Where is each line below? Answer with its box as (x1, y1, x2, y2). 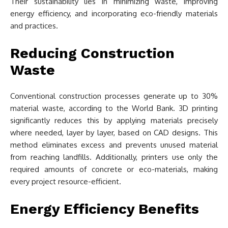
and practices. (10, 21, 58, 31)
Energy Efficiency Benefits (10, 201, 199, 217)
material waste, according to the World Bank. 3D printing (10, 103, 218, 113)
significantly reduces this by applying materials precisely (10, 116, 218, 125)
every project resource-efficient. (10, 177, 121, 186)
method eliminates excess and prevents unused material (10, 140, 218, 150)
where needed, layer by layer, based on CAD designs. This (10, 128, 218, 137)
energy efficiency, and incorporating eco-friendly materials (10, 9, 218, 18)
